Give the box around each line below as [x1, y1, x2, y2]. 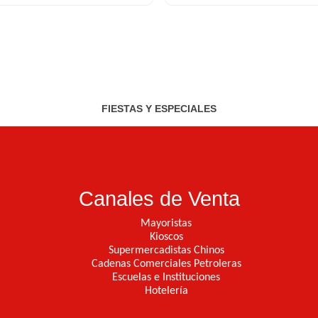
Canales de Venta [78, 187, 240, 211]
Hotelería [144, 285, 188, 297]
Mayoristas [141, 218, 192, 230]
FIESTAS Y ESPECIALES [102, 103, 216, 114]
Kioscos [149, 231, 183, 243]
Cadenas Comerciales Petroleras [91, 258, 241, 270]
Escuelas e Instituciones [112, 272, 220, 284]
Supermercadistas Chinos [108, 245, 224, 257]
